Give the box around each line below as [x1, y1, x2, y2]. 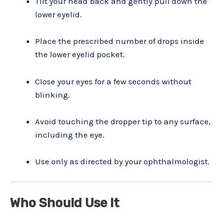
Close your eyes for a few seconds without [35, 76, 191, 86]
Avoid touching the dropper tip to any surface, [35, 116, 211, 126]
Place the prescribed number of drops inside [35, 36, 204, 46]
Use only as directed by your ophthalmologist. [35, 156, 210, 167]
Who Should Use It [10, 195, 119, 210]
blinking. [35, 89, 70, 100]
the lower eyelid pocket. [35, 49, 125, 60]
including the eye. [35, 129, 105, 140]
